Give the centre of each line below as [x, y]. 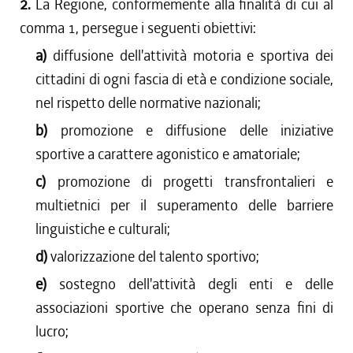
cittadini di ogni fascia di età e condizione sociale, [184, 79]
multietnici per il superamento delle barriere [184, 205]
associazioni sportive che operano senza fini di [184, 308]
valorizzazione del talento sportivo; [155, 256]
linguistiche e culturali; [103, 229]
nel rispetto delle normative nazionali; [149, 103]
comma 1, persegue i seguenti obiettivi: [138, 28]
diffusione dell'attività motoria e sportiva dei [193, 56]
